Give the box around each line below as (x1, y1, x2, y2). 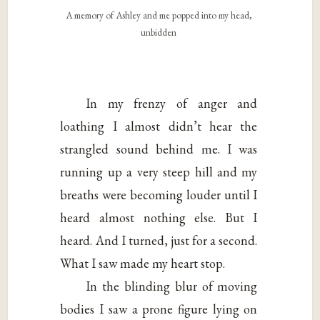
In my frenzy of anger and (86, 94, 258, 111)
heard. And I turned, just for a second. (60, 231, 258, 249)
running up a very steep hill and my (60, 163, 258, 180)
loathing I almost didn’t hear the (60, 117, 258, 134)
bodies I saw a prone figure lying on (60, 300, 258, 317)
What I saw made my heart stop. (60, 254, 226, 271)
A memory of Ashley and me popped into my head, (65, 9, 252, 22)
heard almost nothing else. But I (60, 209, 258, 226)
